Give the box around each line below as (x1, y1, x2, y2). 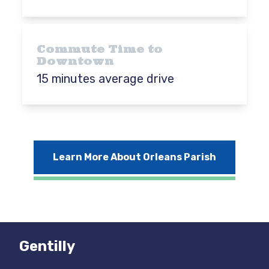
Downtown (37, 54, 115, 68)
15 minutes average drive (37, 71, 175, 86)
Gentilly (19, 238, 75, 255)
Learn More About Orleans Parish (52, 151, 216, 163)
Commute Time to (37, 42, 163, 56)
